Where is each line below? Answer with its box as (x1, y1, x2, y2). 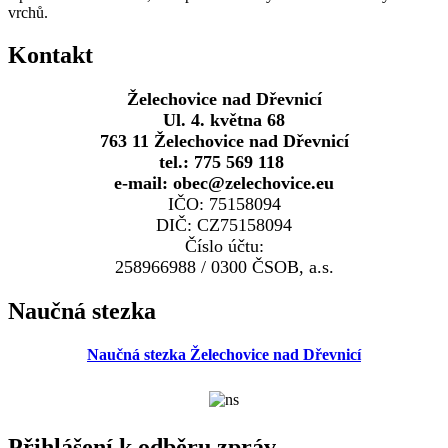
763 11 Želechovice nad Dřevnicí (99, 131, 349, 152)
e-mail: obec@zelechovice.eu (114, 173, 334, 194)
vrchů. (8, 4, 48, 22)
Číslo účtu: (184, 236, 264, 257)
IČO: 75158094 (167, 194, 281, 215)
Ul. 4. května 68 (163, 110, 285, 131)
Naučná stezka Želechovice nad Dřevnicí (87, 346, 361, 364)
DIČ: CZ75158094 (156, 215, 292, 236)
